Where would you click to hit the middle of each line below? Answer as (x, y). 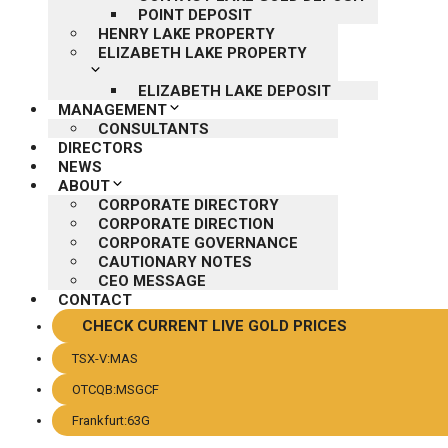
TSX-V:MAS (105, 358)
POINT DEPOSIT (195, 14)
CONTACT (95, 299)
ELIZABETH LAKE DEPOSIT (234, 90)
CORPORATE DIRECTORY (188, 204)
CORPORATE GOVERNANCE (198, 242)
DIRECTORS (100, 147)
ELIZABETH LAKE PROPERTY (202, 52)
